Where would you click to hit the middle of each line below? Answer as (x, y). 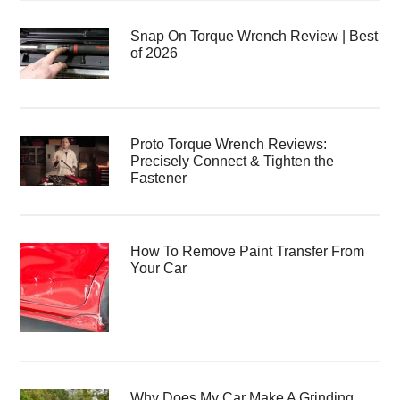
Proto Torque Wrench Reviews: (229, 144)
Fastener (159, 178)
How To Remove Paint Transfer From (248, 251)
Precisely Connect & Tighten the (233, 161)
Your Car (159, 268)
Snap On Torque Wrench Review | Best (254, 37)
